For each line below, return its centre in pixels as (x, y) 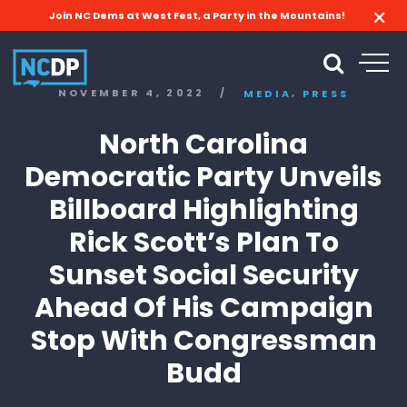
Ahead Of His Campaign (203, 308)
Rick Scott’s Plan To (203, 242)
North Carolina (203, 144)
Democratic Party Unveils (203, 177)
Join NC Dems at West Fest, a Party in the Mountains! (197, 15)
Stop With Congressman (203, 340)
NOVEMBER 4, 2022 (131, 93)
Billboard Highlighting (203, 209)
